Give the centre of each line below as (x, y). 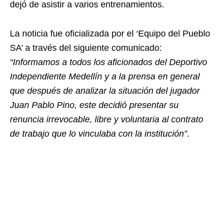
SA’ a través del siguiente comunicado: (86, 48)
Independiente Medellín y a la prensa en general (105, 76)
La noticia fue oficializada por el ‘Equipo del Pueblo (110, 34)
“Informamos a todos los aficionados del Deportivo (109, 62)
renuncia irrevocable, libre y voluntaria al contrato (107, 119)
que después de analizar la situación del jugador (105, 91)
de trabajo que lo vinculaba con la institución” (98, 134)
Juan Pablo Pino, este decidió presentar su (94, 105)
